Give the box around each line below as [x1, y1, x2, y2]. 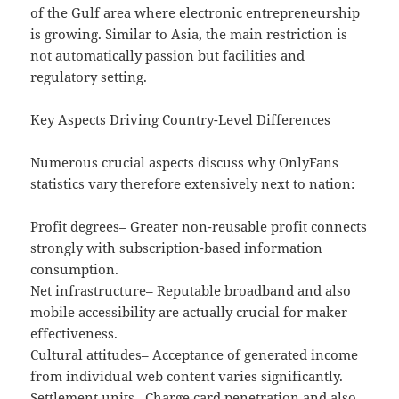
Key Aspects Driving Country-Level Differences [30, 110, 331, 129]
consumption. [30, 260, 119, 279]
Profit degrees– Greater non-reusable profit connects [30, 217, 368, 236]
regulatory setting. [30, 68, 148, 86]
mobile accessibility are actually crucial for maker [30, 303, 348, 322]
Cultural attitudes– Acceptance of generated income [30, 346, 359, 364]
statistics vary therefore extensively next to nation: [30, 175, 355, 193]
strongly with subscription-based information [30, 239, 323, 257]
